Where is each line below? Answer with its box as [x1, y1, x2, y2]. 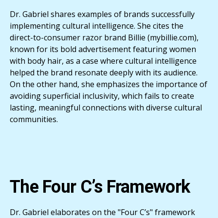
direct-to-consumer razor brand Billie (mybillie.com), [10, 32, 199, 43]
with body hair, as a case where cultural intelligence [10, 55, 197, 66]
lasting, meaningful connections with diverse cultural [10, 102, 202, 113]
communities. [10, 113, 58, 125]
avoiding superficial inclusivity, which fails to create [10, 90, 194, 101]
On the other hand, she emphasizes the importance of [10, 78, 207, 90]
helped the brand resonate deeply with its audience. [10, 67, 198, 78]
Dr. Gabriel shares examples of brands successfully [10, 8, 195, 19]
